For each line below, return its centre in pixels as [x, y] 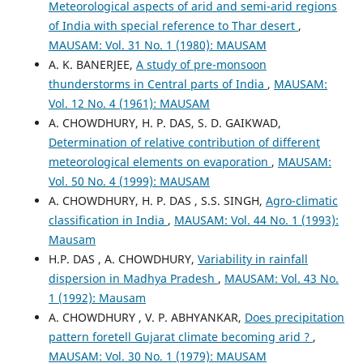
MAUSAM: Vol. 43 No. [281, 278]
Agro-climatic [301, 200]
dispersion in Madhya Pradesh [133, 278]
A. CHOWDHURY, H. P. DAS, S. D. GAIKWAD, [164, 122]
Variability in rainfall [252, 258]
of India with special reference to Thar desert [173, 25]
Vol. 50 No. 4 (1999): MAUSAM [129, 181]
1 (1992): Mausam [97, 297]
